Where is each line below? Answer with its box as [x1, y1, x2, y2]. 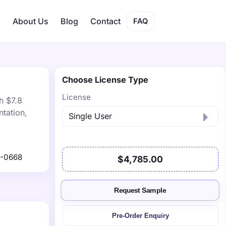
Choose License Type [62, 75, 148, 85]
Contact [90, 16, 121, 26]
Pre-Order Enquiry [111, 212, 169, 219]
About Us [13, 16, 48, 26]
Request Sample [114, 186, 166, 195]
